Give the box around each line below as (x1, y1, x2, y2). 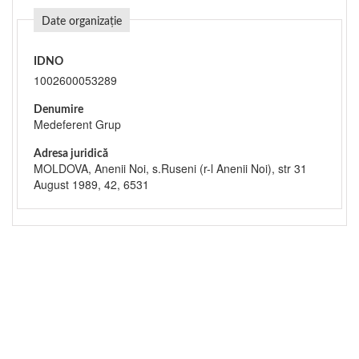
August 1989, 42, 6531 (34, 176, 149, 192)
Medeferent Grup (34, 116, 121, 132)
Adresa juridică (34, 148, 108, 159)
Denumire (34, 104, 83, 115)
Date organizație (42, 16, 122, 27)
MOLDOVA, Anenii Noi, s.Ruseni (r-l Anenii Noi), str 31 (34, 160, 307, 176)
